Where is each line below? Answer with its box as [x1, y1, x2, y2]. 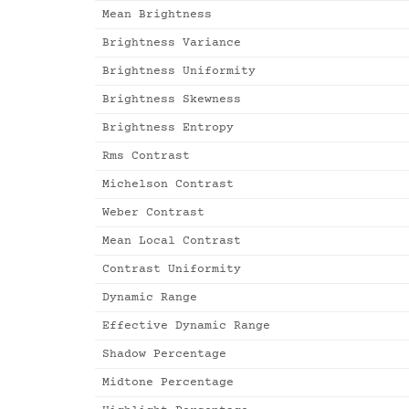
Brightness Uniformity [102, 65, 256, 79]
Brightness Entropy [102, 121, 234, 135]
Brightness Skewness [102, 93, 241, 107]
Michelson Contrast [102, 178, 234, 192]
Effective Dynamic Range [102, 320, 270, 333]
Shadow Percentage [102, 348, 226, 362]
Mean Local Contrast [102, 235, 241, 248]
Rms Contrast [102, 150, 190, 163]
